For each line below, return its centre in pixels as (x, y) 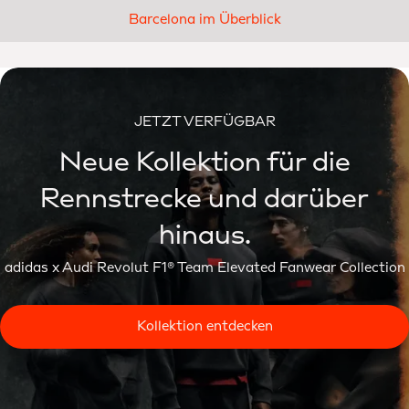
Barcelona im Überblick (204, 20)
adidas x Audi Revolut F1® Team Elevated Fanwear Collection (204, 268)
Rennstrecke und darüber (204, 199)
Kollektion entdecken (204, 326)
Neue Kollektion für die (204, 162)
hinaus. (204, 235)
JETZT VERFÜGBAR (204, 122)
